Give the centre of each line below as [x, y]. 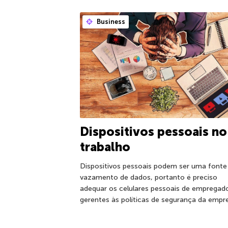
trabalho [105, 147]
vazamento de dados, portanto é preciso [149, 177]
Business [110, 22]
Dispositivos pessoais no [153, 131]
